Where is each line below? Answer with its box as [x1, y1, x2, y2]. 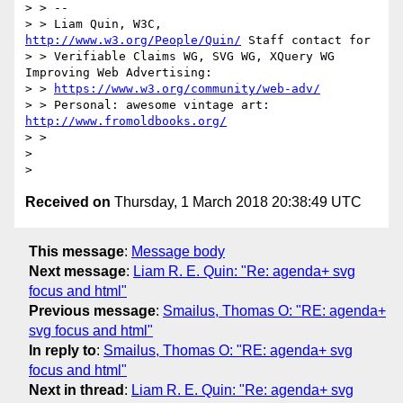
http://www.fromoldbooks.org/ [25, 114, 227, 129]
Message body [131, 243, 225, 259]
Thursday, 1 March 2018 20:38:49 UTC [111, 194, 362, 210]
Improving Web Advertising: [25, 66, 212, 80]
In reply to [29, 342, 96, 358]
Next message [29, 263, 126, 279]
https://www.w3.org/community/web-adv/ [54, 82, 320, 96]
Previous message [29, 302, 156, 318]
